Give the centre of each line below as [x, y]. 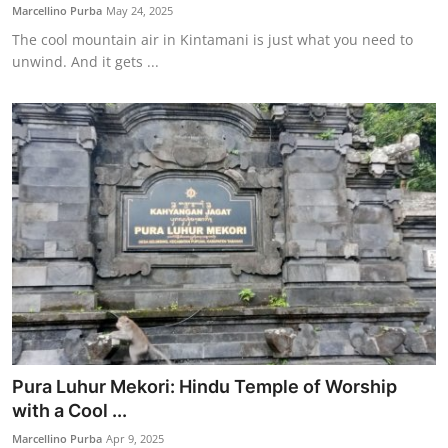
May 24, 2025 [139, 10]
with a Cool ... [69, 411]
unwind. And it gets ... [85, 61]
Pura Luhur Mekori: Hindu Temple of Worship [204, 387]
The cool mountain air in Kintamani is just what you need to [212, 39]
